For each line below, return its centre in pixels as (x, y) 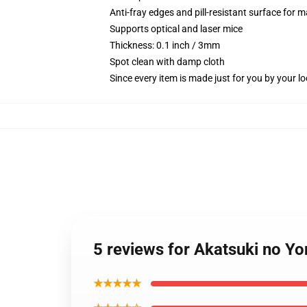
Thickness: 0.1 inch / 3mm (165, 45)
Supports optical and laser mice (176, 29)
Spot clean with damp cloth (167, 62)
